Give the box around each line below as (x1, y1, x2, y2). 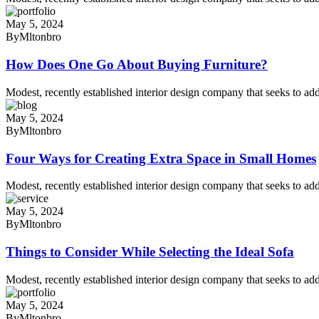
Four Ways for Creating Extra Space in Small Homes (6, 150, 316, 166)
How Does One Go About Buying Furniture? (6, 57, 268, 73)
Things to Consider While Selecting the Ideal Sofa (6, 244, 294, 259)
